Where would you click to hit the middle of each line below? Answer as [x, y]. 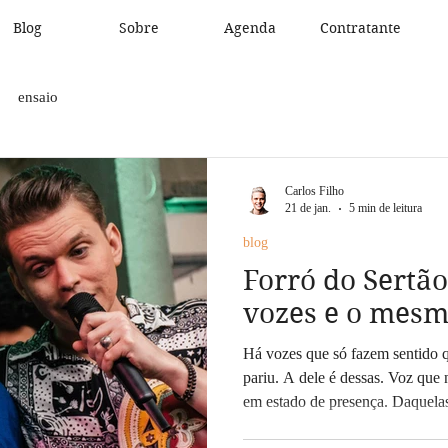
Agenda [249, 28]
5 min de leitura [385, 208]
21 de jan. [308, 208]
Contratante [360, 28]
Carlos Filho [314, 191]
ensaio [38, 96]
